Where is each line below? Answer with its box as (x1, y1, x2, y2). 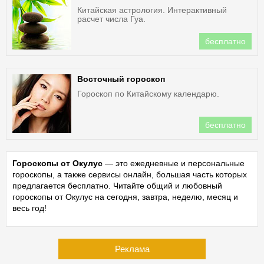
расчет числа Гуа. (77, 14, 146, 24)
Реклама (114, 244, 150, 254)
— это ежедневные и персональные (103, 159, 245, 168)
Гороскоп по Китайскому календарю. (77, 89, 219, 98)
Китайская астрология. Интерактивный (77, 5, 227, 15)
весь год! (12, 203, 47, 213)
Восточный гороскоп (77, 74, 165, 84)
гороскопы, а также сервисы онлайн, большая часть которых (12, 170, 247, 179)
